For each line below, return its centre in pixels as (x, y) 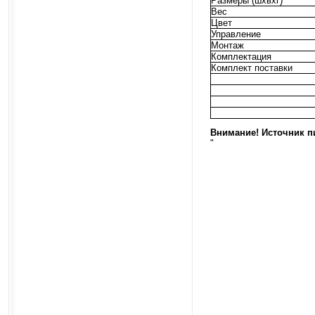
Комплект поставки (252, 67)
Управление (236, 34)
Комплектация (241, 56)
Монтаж (227, 45)
